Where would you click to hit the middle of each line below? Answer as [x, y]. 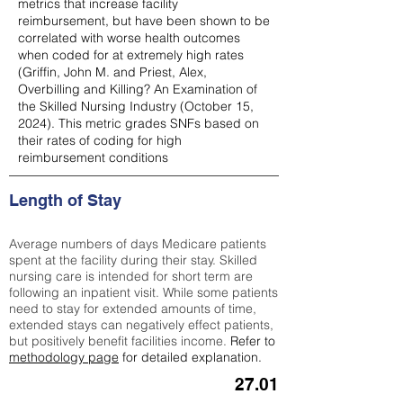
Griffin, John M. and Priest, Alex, [115, 72]
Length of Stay [67, 200]
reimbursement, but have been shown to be [144, 21]
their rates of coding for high [100, 140]
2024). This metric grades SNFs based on [139, 123]
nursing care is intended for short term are [131, 276]
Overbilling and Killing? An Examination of [138, 89]
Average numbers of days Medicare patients [138, 244]
